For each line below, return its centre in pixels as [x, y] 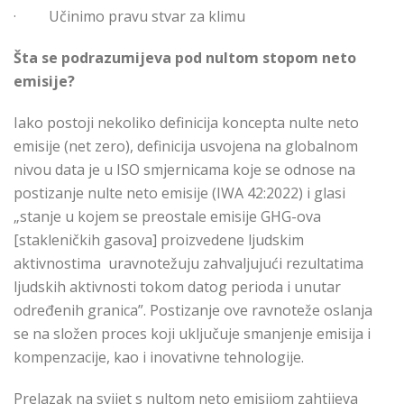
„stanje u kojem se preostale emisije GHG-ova [167, 217]
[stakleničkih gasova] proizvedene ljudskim [159, 240]
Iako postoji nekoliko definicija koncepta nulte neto [186, 123]
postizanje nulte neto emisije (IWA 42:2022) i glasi [179, 193]
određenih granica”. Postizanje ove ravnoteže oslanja [193, 311]
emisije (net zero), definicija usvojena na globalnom [186, 147]
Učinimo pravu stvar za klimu [147, 17]
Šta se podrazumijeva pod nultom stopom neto [185, 58]
